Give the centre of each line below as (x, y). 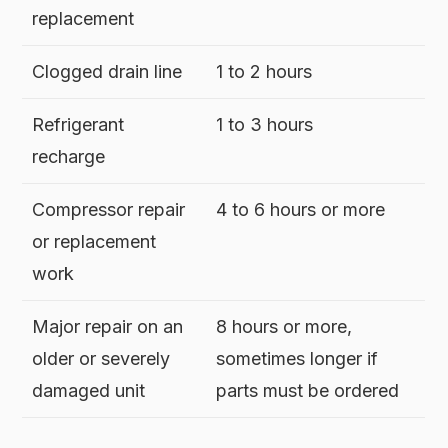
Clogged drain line (107, 71)
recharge (69, 156)
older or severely (101, 358)
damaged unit (89, 390)
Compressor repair (109, 209)
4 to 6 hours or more (301, 209)
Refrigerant (78, 124)
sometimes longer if (297, 358)
